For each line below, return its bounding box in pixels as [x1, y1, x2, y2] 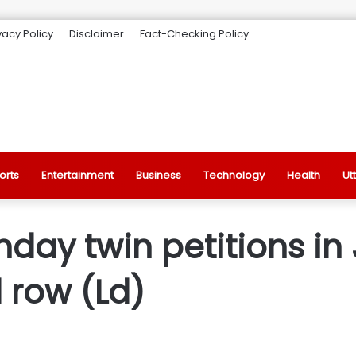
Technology [203, 168, 265, 183]
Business [136, 168, 181, 183]
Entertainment [41, 168, 114, 183]
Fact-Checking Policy [140, 26, 249, 41]
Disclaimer [69, 26, 124, 41]
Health [287, 168, 320, 183]
